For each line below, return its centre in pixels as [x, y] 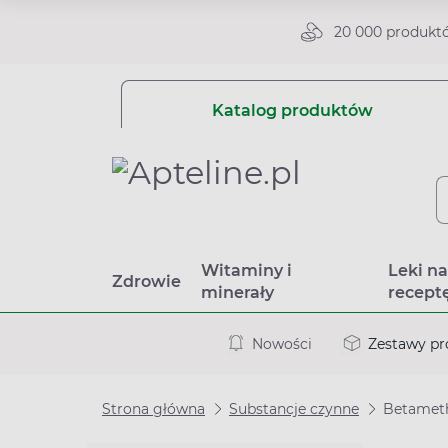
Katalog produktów [292, 110]
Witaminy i [246, 270]
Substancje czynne [294, 409]
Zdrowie [146, 281]
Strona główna [153, 409]
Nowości [282, 343]
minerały [237, 292]
